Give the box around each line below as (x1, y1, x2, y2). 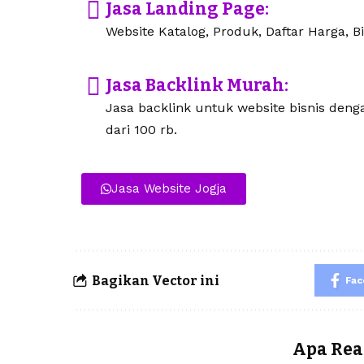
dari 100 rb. (106, 122, 178, 138)
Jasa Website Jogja (111, 181, 227, 197)
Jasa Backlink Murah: (106, 75, 289, 97)
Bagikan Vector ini (92, 272, 220, 288)
